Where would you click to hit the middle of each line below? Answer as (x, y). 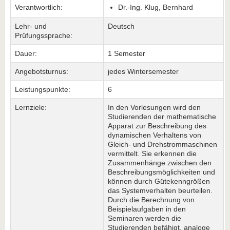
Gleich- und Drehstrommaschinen (162, 144)
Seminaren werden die (145, 218)
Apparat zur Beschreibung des (157, 126)
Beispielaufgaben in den (147, 209)
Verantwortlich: (39, 7)
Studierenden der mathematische (162, 117)
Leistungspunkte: (43, 89)
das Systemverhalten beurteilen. (160, 190)
